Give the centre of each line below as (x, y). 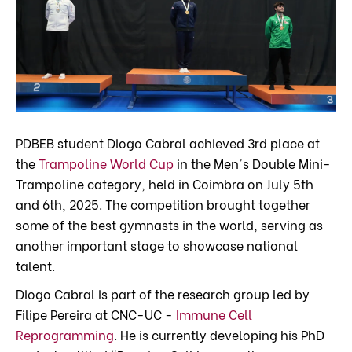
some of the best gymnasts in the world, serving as (169, 225)
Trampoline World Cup (106, 163)
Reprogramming (65, 335)
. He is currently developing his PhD (219, 335)
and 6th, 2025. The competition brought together (163, 204)
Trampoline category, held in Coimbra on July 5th (165, 184)
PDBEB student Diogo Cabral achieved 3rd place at (168, 143)
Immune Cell (214, 314)
